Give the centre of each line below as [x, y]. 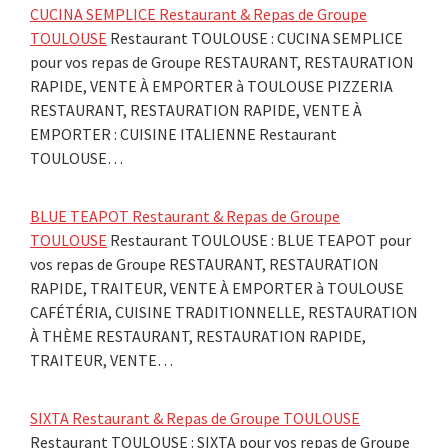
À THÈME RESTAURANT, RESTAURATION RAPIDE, [198, 335]
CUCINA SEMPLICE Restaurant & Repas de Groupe [198, 13]
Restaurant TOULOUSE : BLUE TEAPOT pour [259, 239]
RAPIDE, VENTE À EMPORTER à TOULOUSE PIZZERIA [211, 85]
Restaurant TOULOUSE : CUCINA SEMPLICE [255, 37]
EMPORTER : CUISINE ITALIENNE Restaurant [183, 133]
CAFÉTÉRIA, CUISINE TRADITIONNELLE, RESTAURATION [224, 311]
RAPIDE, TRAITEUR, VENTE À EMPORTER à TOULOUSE [217, 287]
